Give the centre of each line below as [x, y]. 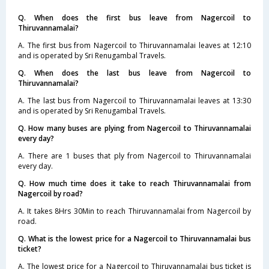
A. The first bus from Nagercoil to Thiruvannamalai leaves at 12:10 [134, 45]
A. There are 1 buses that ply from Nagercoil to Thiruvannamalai [134, 156]
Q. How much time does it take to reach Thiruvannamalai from [134, 183]
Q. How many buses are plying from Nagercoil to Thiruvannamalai [134, 128]
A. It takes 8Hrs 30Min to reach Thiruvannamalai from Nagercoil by [134, 211]
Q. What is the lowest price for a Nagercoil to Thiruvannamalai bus [134, 238]
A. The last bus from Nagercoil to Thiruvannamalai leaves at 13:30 [134, 100]
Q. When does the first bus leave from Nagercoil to [134, 17]
